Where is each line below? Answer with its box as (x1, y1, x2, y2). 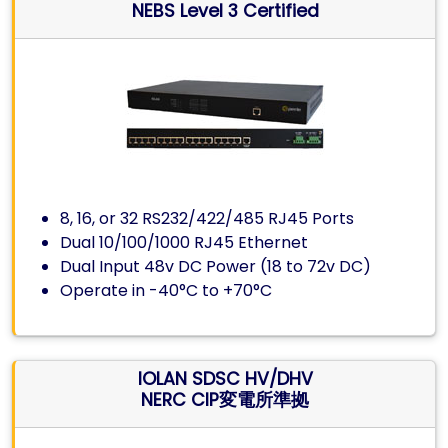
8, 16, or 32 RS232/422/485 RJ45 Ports (60, 207, 355, 230)
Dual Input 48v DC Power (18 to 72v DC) (60, 255, 372, 278)
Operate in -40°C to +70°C (60, 279, 273, 302)
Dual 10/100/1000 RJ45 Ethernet (60, 231, 309, 254)
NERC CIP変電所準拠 (141, 388, 309, 412)
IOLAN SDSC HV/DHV (137, 367, 313, 391)
